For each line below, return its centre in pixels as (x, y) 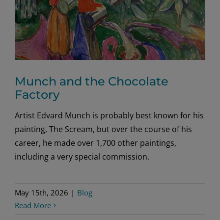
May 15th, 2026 (41, 193)
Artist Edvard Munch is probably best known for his (109, 116)
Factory (37, 95)
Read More (33, 206)
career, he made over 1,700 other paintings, (96, 143)
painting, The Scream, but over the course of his (103, 129)
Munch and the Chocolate (92, 82)
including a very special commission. (84, 157)
